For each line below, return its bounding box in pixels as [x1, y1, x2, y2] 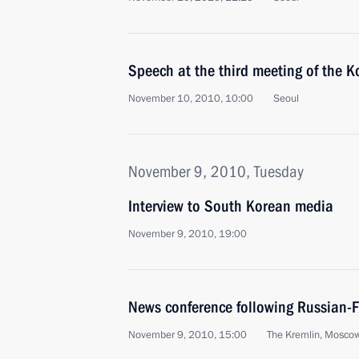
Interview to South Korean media [128, 196, 333, 216]
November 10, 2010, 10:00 [128, 91, 253, 106]
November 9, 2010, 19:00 [128, 227, 247, 241]
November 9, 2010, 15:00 [128, 328, 247, 342]
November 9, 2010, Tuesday [128, 162, 304, 181]
